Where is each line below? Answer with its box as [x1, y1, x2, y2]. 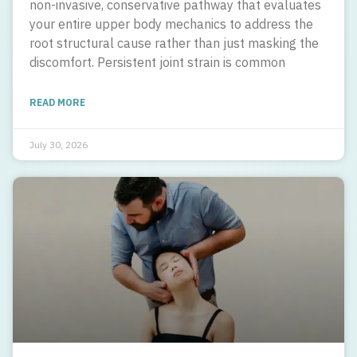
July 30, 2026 [29, 138, 88, 151]
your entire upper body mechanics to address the [29, 15, 313, 32]
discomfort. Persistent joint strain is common [29, 53, 285, 70]
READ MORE [29, 96, 85, 108]
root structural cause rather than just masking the [29, 34, 319, 51]
